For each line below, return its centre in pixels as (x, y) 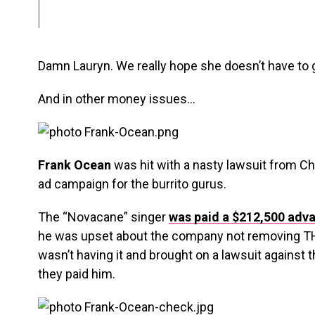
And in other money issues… (117, 99)
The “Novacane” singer (103, 217)
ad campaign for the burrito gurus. (132, 184)
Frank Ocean (75, 165)
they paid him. (77, 274)
